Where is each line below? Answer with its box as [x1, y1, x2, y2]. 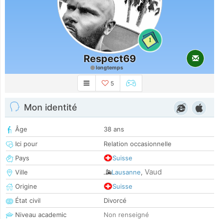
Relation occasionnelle [104, 140, 172, 148]
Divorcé [104, 197, 127, 205]
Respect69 [83, 53, 136, 65]
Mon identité [24, 102, 77, 113]
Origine [13, 182, 37, 191]
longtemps [95, 65, 123, 71]
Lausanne [111, 168, 141, 176]
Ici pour [13, 140, 38, 148]
